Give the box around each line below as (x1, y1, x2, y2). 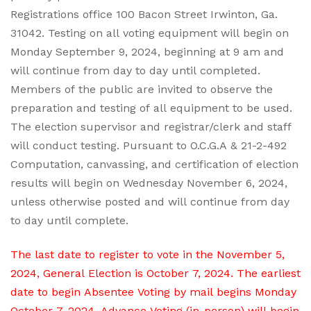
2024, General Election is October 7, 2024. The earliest (10, 267, 301, 280)
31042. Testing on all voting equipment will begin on (10, 26, 289, 40)
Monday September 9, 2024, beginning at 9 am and (10, 45, 284, 58)
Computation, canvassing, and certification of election (10, 158, 299, 171)
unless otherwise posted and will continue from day (10, 195, 289, 208)
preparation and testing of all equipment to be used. (10, 101, 292, 115)
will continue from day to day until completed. (10, 64, 260, 77)
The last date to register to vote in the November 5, (10, 248, 285, 261)
